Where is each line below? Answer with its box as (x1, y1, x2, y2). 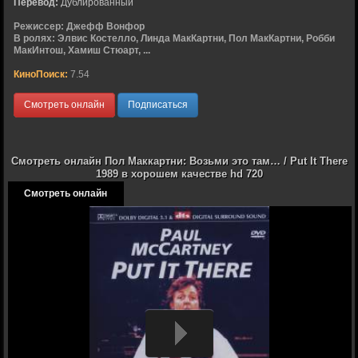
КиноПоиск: (13, 68, 68, 80)
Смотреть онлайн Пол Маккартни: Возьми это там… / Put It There (11, 154, 348, 167)
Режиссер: (13, 20, 64, 32)
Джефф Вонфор (66, 20, 145, 32)
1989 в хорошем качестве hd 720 (96, 167, 264, 180)
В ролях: (13, 32, 55, 44)
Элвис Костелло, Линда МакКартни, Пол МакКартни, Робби (57, 32, 335, 44)
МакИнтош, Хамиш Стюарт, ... (13, 44, 150, 56)
